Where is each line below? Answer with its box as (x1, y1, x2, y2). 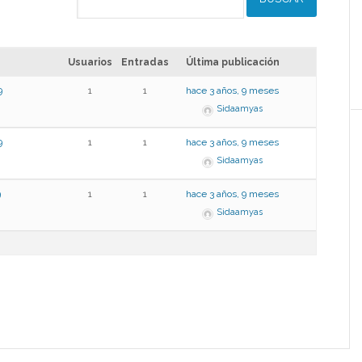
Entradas (120, 57, 169, 68)
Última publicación (185, 57, 280, 68)
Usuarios (67, 57, 112, 68)
